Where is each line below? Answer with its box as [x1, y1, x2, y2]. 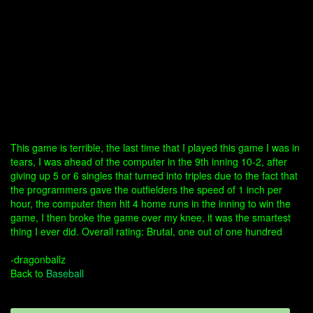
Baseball [46, 266, 84, 280]
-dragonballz [10, 252, 66, 266]
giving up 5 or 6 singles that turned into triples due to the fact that [10, 168, 298, 182]
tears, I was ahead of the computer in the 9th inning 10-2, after [10, 154, 287, 168]
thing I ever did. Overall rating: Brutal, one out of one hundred [10, 224, 282, 238]
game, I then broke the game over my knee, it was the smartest [10, 210, 291, 224]
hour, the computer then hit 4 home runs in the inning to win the [10, 196, 291, 210]
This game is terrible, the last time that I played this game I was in [10, 140, 300, 154]
